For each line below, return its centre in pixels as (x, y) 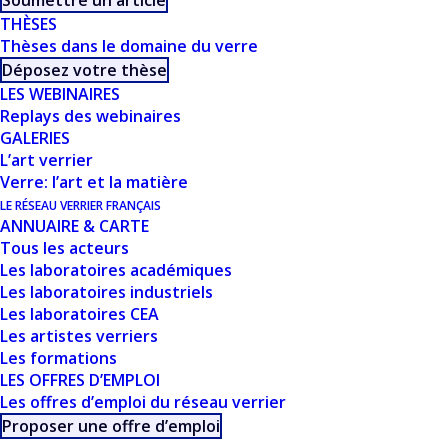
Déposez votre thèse (84, 70)
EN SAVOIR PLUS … (224, 271)
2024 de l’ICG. (85, 202)
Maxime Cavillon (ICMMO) (133, 146)
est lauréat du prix (301, 146)
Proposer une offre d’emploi (111, 426)
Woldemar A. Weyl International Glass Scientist (210, 174)
